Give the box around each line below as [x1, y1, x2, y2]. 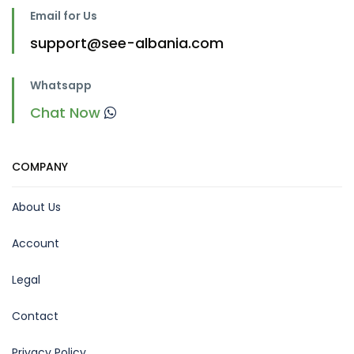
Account [12, 235, 59, 251]
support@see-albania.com [30, 32, 224, 53]
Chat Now [30, 102, 104, 122]
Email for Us [30, 7, 97, 24]
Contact [12, 307, 58, 324]
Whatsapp [30, 77, 92, 93]
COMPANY [12, 158, 68, 175]
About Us [12, 198, 61, 215]
